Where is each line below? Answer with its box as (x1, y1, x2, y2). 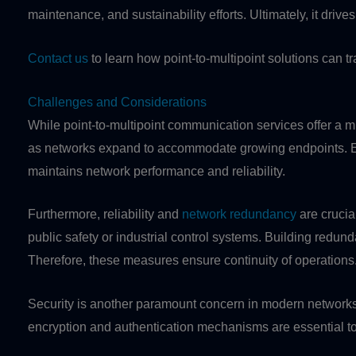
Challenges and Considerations (28, 95, 207, 109)
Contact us (28, 51, 88, 65)
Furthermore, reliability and (28, 207, 182, 222)
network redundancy (182, 207, 296, 222)
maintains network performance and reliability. (28, 164, 285, 178)
